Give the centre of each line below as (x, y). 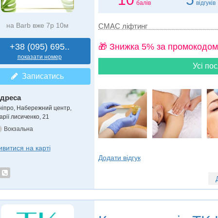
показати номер (39, 57)
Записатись (41, 76)
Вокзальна (18, 129)
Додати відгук (119, 157)
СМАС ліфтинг (123, 26)
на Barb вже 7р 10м (37, 25)
